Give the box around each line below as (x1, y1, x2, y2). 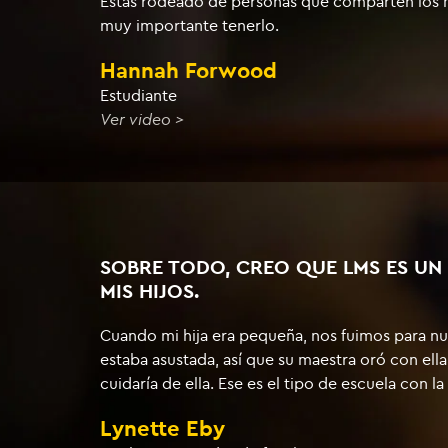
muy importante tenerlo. (100, 16, 279, 35)
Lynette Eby (100, 416, 225, 442)
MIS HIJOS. (100, 280, 199, 303)
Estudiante (100, 86, 177, 105)
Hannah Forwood (100, 58, 277, 84)
